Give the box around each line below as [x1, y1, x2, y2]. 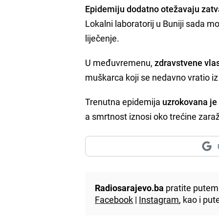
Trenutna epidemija [85, 95, 163, 108]
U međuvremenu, [85, 56, 155, 68]
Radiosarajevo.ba [95, 181, 164, 194]
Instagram [139, 193, 179, 205]
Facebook [95, 193, 133, 205]
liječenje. [85, 32, 120, 44]
